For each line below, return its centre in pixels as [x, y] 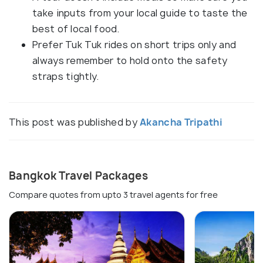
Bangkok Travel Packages [78, 176]
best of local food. [76, 28]
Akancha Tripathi [181, 122]
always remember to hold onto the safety [130, 60]
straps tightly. [66, 76]
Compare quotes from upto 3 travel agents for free [113, 194]
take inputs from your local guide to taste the [140, 13]
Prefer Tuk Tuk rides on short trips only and [134, 44]
